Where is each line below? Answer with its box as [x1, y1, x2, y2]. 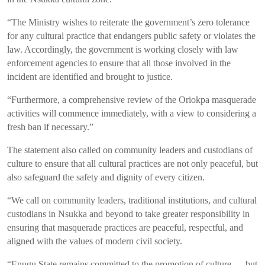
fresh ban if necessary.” [7, 122, 93, 132]
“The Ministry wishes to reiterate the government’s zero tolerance [7, 17, 250, 27]
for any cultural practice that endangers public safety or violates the [7, 31, 256, 41]
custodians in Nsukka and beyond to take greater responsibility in [7, 209, 250, 219]
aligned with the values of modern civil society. [7, 236, 182, 246]
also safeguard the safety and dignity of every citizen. [7, 172, 205, 182]
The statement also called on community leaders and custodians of [7, 145, 253, 155]
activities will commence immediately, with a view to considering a [7, 108, 256, 118]
